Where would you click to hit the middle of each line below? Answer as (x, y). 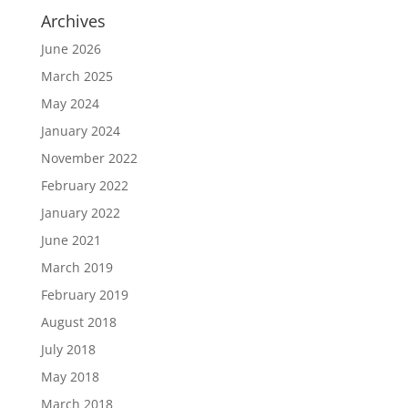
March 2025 (76, 76)
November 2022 (89, 158)
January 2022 (80, 213)
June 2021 (71, 240)
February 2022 (84, 185)
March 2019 (76, 267)
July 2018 (68, 349)
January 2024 (80, 131)
